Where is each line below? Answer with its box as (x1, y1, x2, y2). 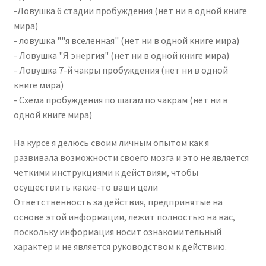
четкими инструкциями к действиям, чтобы (13, 166, 198, 179)
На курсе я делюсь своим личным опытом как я (13, 137, 209, 149)
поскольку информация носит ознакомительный (13, 226, 221, 238)
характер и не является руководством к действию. (13, 240, 227, 253)
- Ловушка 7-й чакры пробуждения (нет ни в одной (13, 64, 228, 76)
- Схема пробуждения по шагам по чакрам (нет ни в (13, 93, 228, 106)
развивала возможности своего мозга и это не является (13, 151, 249, 164)
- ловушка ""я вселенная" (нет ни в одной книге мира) (13, 34, 239, 46)
